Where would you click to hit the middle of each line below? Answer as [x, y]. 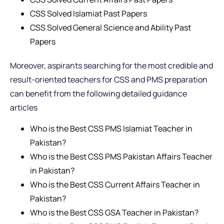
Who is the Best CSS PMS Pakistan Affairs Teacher [121, 156]
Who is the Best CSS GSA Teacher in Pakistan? [114, 212]
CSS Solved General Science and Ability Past [110, 27]
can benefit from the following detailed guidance [98, 93]
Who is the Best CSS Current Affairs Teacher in [115, 184]
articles [24, 107]
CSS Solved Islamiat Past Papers [88, 13]
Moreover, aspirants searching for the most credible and [111, 65]
